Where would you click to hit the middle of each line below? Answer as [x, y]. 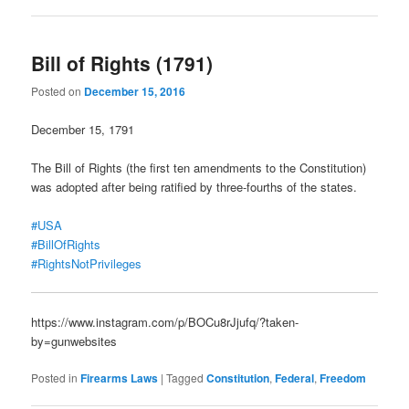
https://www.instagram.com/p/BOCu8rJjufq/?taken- [165, 322]
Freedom [343, 378]
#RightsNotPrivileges [87, 263]
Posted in [55, 378]
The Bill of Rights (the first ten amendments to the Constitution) [199, 167]
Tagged [185, 378]
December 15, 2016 [135, 92]
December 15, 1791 [83, 129]
